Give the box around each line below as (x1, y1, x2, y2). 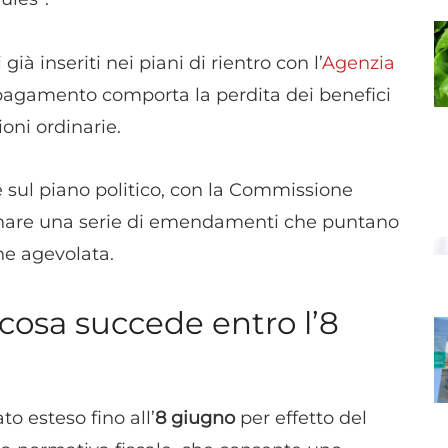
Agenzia (322, 51, 395, 74)
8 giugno (155, 406, 235, 429)
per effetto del (235, 406, 367, 429)
